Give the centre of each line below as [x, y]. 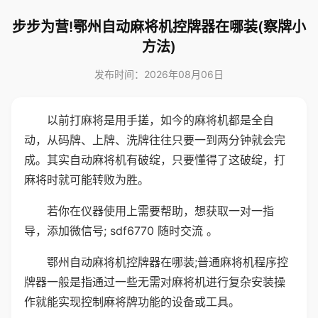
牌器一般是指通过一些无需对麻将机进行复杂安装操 [155, 282]
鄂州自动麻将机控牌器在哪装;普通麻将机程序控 [168, 262]
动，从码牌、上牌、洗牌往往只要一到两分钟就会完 [155, 140]
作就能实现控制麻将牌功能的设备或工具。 [132, 302]
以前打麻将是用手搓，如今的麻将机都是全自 [160, 120]
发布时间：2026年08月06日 [159, 74]
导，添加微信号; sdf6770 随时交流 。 [121, 231]
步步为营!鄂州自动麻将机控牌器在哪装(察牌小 [159, 27]
